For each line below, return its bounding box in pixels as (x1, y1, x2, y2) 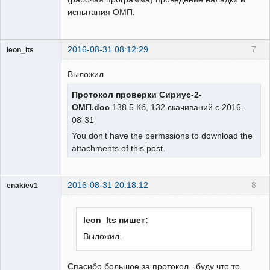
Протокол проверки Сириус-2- (72, 90, 202, 100)
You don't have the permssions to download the (72, 131, 253, 141)
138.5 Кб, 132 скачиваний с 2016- (110, 102, 244, 113)
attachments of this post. (72, 143, 165, 154)
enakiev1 (7, 181, 38, 189)
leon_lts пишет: (83, 215, 149, 225)
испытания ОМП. (67, 7, 135, 17)
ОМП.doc (72, 102, 110, 113)
